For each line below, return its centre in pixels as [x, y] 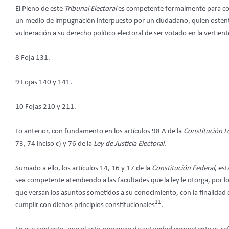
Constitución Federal [183, 168]
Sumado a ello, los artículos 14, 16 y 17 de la [84, 168]
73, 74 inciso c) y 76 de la [54, 144]
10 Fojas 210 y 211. [46, 107]
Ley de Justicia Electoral [129, 144]
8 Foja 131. [33, 58]
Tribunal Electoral [91, 9]
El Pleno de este [40, 9]
